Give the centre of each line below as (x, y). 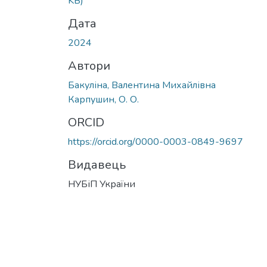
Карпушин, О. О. (103, 99)
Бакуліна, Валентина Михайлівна (142, 85)
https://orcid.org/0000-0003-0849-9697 (156, 142)
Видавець (97, 164)
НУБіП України (102, 184)
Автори (89, 66)
